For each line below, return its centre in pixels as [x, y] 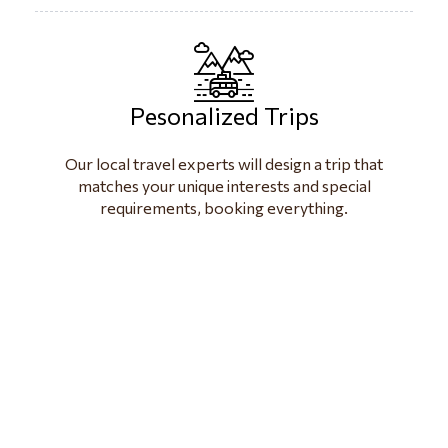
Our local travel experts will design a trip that [224, 163]
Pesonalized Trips [224, 115]
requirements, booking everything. [224, 207]
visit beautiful [224, 357]
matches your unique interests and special [224, 185]
